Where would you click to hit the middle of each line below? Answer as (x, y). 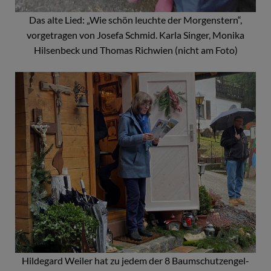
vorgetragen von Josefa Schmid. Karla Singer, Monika (135, 35)
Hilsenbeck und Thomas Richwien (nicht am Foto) (135, 50)
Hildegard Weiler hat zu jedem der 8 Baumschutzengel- (135, 260)
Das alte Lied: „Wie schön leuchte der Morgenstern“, (135, 20)
